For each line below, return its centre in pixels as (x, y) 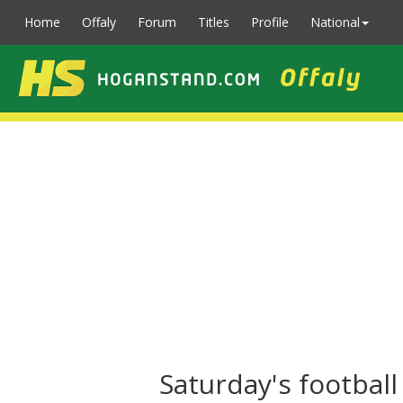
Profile (270, 22)
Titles (214, 22)
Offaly (99, 22)
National (335, 22)
